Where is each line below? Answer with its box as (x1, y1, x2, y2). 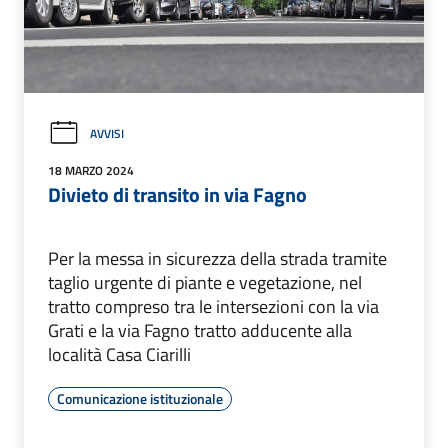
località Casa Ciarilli (48, 341, 191, 369)
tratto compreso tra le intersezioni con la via (48, 293, 379, 321)
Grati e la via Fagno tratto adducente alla (48, 317, 352, 345)
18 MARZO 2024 (48, 161, 134, 181)
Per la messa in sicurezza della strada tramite (48, 245, 387, 273)
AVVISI (90, 124, 124, 144)
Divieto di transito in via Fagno (48, 179, 307, 211)
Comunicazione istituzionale (57, 388, 223, 410)
